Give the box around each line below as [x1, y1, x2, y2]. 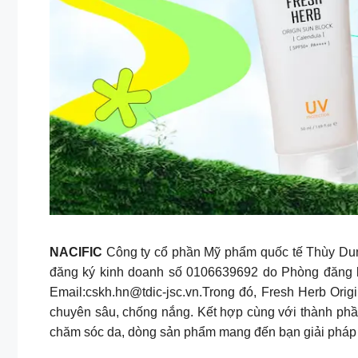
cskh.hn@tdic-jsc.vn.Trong [86, 285, 235, 300]
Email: [50, 285, 86, 300]
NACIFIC [50, 245, 102, 260]
